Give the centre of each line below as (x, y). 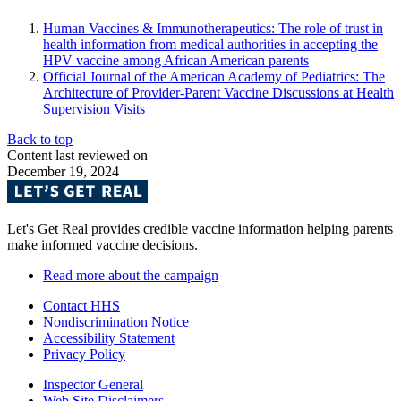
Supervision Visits (94, 108)
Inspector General (93, 384)
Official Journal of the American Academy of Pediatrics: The (214, 76)
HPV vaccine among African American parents (176, 60)
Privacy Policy (84, 354)
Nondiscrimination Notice (116, 321)
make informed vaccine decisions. (102, 244)
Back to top (40, 139)
